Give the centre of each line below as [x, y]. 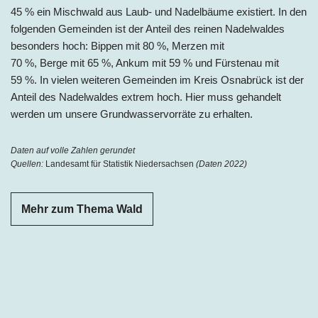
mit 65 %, [93, 62]
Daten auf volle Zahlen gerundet [73, 150]
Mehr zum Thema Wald [82, 209]
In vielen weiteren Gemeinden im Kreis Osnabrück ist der [172, 79]
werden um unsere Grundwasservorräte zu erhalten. [132, 114]
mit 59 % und [183, 62]
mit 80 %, [149, 45]
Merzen [191, 45]
